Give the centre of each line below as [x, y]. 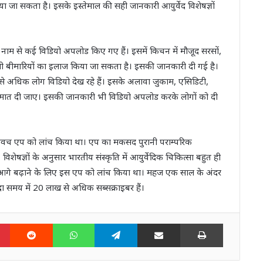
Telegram [157, 223]
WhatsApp [116, 223]
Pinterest [29, 223]
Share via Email [191, 223]
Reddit [66, 223]
